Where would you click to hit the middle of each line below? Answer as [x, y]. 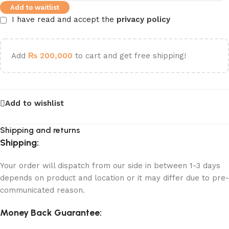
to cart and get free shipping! [129, 56]
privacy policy [143, 20]
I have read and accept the [64, 20]
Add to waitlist [35, 8]
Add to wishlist [35, 103]
